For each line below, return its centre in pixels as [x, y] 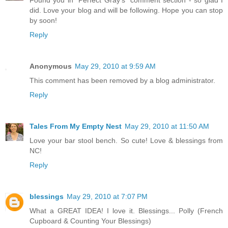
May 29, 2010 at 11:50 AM [167, 126]
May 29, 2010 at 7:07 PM [107, 197]
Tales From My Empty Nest [76, 126]
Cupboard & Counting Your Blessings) [90, 221]
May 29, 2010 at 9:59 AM [115, 66]
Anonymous [51, 66]
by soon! [43, 21]
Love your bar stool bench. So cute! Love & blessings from [126, 141]
